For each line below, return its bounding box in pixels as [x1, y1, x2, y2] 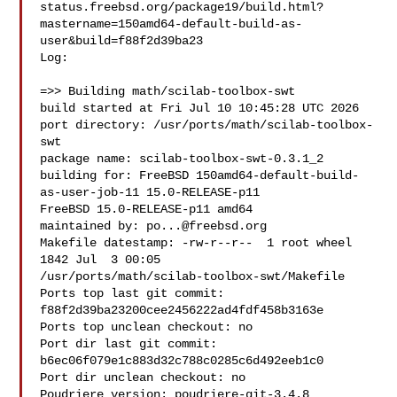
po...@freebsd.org [146, 219, 268, 233]
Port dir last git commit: [40, 337, 218, 351]
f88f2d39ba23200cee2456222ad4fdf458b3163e [40, 303, 324, 317]
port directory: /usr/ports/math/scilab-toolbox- [40, 118, 374, 132]
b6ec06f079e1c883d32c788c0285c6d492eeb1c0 [40, 354, 324, 368]
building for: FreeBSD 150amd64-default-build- [40, 168, 360, 183]
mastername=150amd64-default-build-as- [40, 17, 303, 31]
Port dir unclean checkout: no [40, 370, 246, 385]
